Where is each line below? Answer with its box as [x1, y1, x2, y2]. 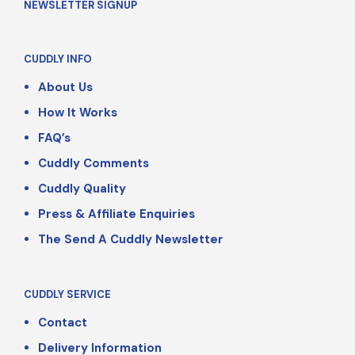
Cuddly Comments [37, 155, 149, 172]
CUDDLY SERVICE [24, 288, 111, 302]
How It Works [37, 105, 117, 121]
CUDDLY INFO [24, 52, 92, 67]
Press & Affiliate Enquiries [37, 206, 195, 223]
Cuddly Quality [37, 181, 126, 197]
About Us [37, 79, 93, 96]
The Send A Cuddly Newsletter [37, 231, 223, 248]
